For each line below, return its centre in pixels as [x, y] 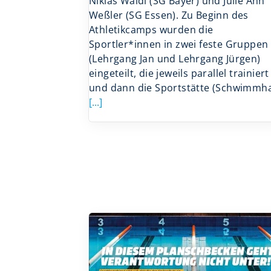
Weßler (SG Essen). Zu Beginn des [169, 15]
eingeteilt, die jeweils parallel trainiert [179, 73]
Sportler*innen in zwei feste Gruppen [179, 44]
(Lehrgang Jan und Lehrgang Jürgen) [175, 58]
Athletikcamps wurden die [151, 29]
